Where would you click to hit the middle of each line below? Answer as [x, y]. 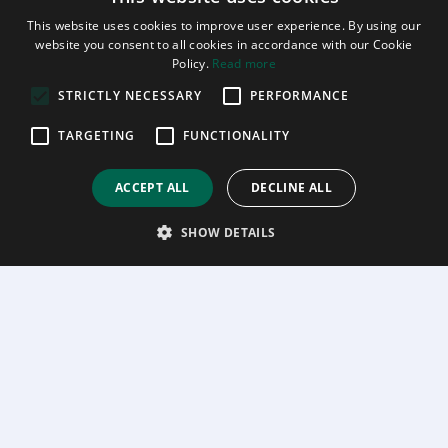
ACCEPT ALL [152, 187]
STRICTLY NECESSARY [130, 95]
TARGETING [96, 135]
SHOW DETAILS [228, 232]
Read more [244, 63]
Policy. [192, 63]
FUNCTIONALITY [236, 135]
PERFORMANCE [299, 95]
